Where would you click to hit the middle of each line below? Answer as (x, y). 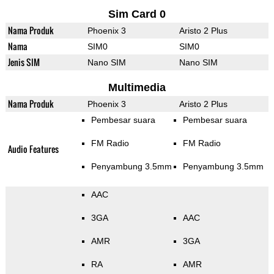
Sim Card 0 (137, 14)
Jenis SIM (24, 62)
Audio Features (33, 149)
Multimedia (137, 88)
